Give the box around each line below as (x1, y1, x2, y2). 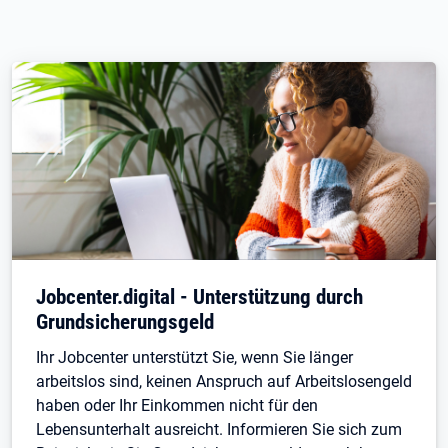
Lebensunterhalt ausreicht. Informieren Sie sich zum (36, 420, 402, 439)
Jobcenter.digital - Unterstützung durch (36, 284, 363, 309)
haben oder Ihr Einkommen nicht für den (36, 396, 318, 415)
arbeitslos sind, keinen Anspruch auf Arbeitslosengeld (36, 372, 412, 391)
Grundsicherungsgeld (36, 309, 214, 334)
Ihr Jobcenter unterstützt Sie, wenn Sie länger (36, 348, 353, 367)
